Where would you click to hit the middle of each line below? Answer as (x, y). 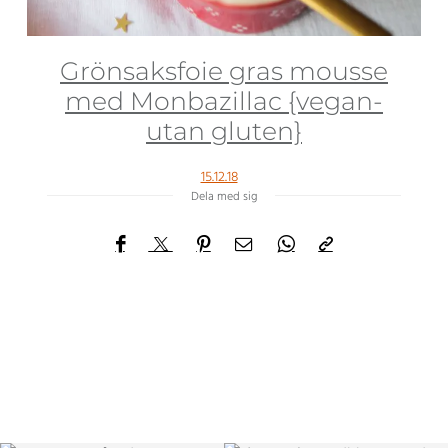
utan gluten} (224, 130)
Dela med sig (224, 196)
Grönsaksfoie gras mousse (224, 70)
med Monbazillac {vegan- (224, 100)
